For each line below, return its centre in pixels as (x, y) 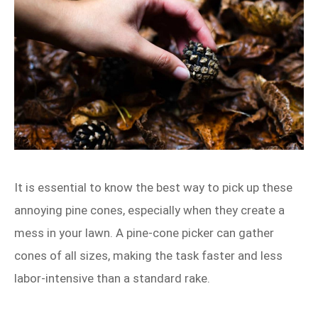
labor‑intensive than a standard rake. (112, 278)
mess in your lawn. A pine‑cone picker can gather (144, 232)
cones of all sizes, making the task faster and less (148, 255)
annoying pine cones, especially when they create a (149, 210)
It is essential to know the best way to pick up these (153, 187)
